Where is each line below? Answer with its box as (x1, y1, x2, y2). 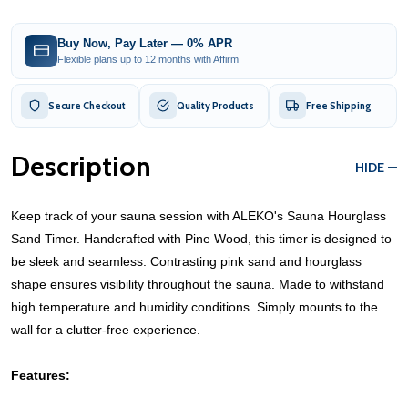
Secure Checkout (48, 98, 126, 112)
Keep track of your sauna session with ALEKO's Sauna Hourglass (11, 208, 386, 223)
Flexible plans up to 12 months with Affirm (57, 54, 239, 66)
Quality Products (177, 98, 255, 112)
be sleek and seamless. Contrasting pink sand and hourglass (11, 253, 362, 269)
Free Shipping (305, 98, 372, 112)
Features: (11, 367, 70, 382)
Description (11, 148, 151, 183)
